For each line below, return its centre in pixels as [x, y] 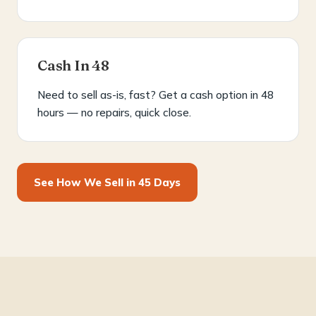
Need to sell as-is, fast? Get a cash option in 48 [156, 95]
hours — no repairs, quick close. [114, 112]
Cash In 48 [73, 65]
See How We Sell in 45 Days [107, 182]
